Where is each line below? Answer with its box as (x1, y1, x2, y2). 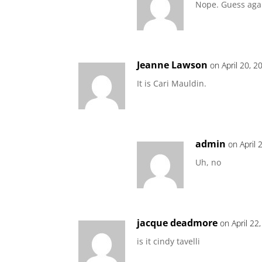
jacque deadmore (137, 216, 218, 229)
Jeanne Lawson (137, 58, 208, 71)
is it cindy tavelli (137, 236, 201, 247)
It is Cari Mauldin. (137, 78, 207, 89)
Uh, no (195, 157, 222, 168)
